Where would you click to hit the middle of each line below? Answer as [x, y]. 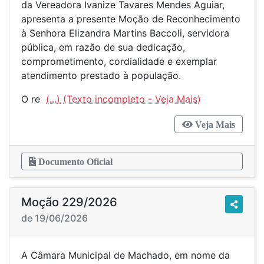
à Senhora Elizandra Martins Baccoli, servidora [125, 33]
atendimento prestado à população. [101, 75]
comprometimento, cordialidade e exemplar [119, 61]
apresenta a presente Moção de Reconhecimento [131, 19]
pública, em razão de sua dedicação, [103, 47]
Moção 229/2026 [69, 202]
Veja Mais [214, 124]
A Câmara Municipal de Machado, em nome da [126, 255]
